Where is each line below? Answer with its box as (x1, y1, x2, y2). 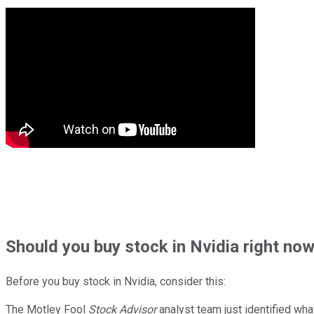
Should (6, 236, 62, 257)
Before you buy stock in (6, 274, 121, 288)
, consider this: (155, 274, 226, 288)
